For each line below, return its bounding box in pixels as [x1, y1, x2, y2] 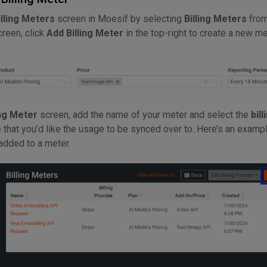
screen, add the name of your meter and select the [38, 109, 251, 121]
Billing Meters [184, 13, 247, 24]
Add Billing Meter [46, 27, 123, 39]
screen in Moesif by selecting [55, 13, 184, 24]
